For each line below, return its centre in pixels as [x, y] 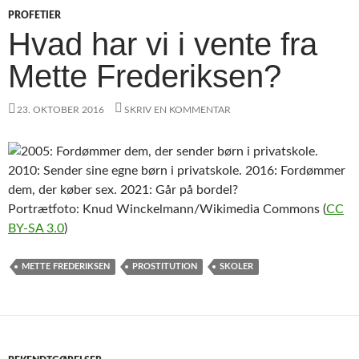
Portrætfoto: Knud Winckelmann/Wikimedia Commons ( [167, 209]
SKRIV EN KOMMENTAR [177, 109]
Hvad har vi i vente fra [163, 44]
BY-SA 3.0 [36, 228]
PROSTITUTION [165, 266]
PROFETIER [34, 15]
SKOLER [236, 266]
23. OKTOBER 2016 [61, 109]
